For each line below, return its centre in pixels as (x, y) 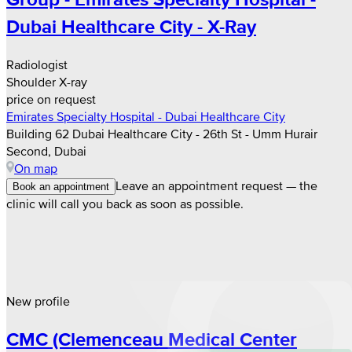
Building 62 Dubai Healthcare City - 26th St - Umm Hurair (162, 134)
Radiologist (37, 65)
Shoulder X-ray (47, 82)
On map (36, 169)
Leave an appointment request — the (216, 186)
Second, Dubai (46, 151)
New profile (38, 301)
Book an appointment (61, 187)
